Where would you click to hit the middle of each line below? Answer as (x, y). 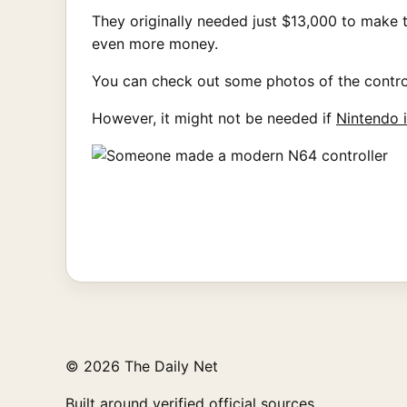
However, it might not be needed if (214, 118)
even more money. (155, 43)
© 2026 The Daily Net (142, 366)
